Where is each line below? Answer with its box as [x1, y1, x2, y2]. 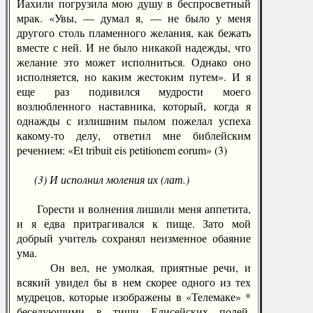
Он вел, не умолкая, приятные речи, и [17, 260, 251, 275]
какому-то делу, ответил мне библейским [17, 128, 251, 143]
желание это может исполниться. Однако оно [17, 54, 251, 69]
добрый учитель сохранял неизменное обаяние [17, 231, 251, 245]
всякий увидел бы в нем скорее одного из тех [17, 275, 251, 289]
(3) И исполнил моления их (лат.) [34, 172, 189, 187]
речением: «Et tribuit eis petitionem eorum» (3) [17, 143, 227, 157]
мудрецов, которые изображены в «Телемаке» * [17, 289, 251, 304]
